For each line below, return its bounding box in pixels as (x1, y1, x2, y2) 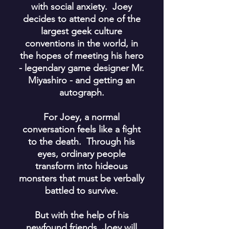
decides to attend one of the (22, 13, 141, 25)
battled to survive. (45, 185, 118, 196)
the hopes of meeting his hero (19, 50, 144, 61)
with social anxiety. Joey (31, 1, 132, 12)
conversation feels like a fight (22, 124, 141, 135)
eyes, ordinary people (37, 148, 126, 159)
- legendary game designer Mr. (19, 62, 144, 74)
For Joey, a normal (43, 111, 120, 123)
